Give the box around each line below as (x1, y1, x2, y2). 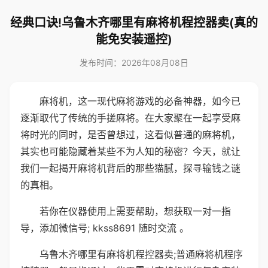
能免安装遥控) (96, 32, 172, 47)
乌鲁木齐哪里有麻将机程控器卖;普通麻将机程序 (39, 248, 243, 260)
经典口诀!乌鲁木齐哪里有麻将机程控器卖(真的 (10, 16, 258, 30)
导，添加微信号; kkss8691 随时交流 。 (20, 222, 189, 234)
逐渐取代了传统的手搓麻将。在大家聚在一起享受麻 (20, 112, 240, 124)
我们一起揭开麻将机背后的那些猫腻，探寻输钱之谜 (20, 162, 240, 174)
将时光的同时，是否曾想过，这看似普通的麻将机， (20, 129, 240, 141)
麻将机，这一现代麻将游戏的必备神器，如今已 (39, 95, 240, 107)
